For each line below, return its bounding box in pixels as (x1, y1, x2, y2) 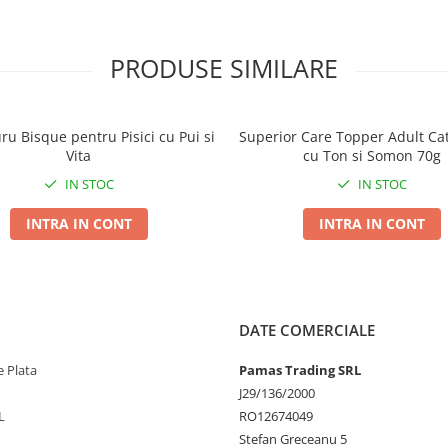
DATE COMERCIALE (239, 320, 375, 340)
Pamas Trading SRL (239, 361, 361, 379)
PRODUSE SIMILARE (110, 51, 338, 85)
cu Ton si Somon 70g (302, 146, 441, 165)
